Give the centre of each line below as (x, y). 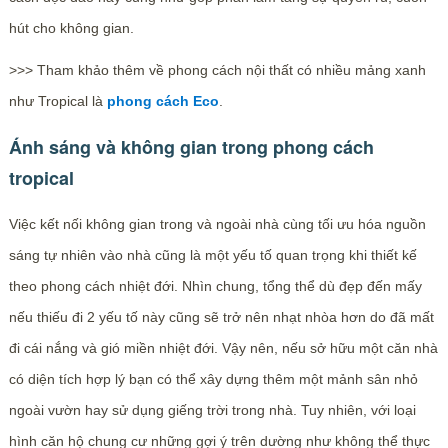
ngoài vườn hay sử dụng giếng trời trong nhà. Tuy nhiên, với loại (212, 410)
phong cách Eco (162, 101)
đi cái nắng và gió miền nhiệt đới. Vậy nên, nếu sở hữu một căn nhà (223, 348)
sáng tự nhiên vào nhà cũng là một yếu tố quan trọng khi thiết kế (212, 255)
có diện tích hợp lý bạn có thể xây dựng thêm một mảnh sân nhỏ (213, 379)
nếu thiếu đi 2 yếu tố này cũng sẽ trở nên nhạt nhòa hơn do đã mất (221, 317)
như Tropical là (57, 101)
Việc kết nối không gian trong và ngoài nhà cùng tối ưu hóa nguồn (217, 224)
